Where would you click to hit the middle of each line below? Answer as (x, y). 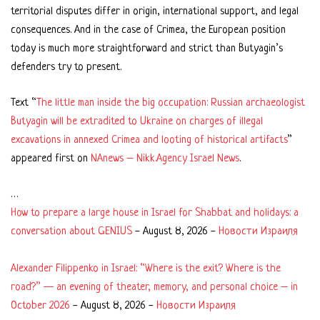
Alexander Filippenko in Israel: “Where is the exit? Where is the (146, 269)
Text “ (24, 103)
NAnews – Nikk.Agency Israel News (165, 159)
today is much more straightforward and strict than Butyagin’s (147, 49)
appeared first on (51, 159)
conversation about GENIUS (71, 231)
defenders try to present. (66, 67)
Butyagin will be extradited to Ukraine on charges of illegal (137, 121)
